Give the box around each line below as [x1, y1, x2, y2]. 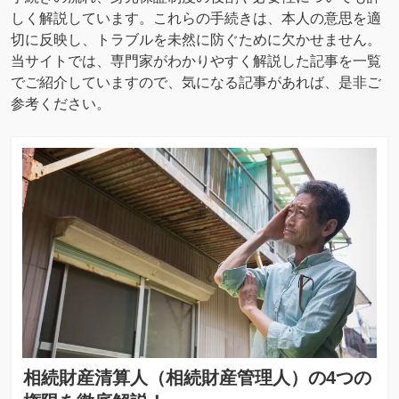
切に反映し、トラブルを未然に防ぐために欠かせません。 [11, 31, 381, 47]
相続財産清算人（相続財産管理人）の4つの [23, 367, 371, 387]
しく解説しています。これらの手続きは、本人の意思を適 [11, 10, 381, 26]
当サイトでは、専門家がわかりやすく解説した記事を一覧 [11, 53, 381, 69]
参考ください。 [11, 95, 110, 111]
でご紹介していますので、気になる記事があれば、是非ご [11, 74, 381, 90]
